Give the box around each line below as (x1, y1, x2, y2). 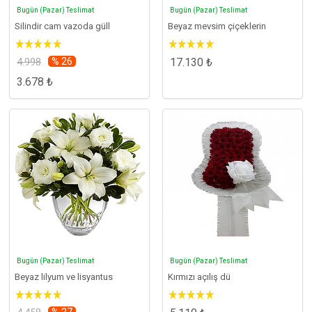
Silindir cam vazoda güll (15, 21, 111, 31)
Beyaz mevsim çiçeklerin (167, 21, 266, 31)
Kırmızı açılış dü (167, 272, 231, 282)
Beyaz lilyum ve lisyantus (15, 272, 114, 282)
